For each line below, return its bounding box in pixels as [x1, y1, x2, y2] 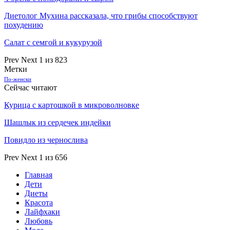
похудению [4, 21, 43, 30]
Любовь [25, 217, 52, 226]
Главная [25, 170, 52, 180]
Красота [25, 198, 53, 207]
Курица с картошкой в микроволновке [4, 101, 139, 110]
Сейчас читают [4, 83, 57, 92]
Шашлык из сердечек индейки [4, 118, 111, 127]
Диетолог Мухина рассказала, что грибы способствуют [4, 11, 198, 21]
